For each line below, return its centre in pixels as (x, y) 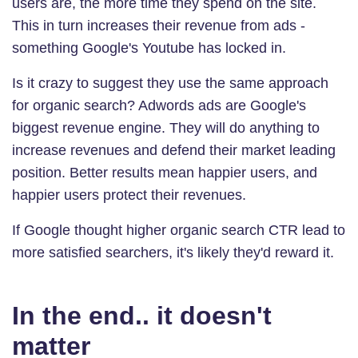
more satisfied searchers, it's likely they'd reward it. (173, 252)
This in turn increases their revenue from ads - (159, 25)
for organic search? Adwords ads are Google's (159, 105)
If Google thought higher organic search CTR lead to (179, 230)
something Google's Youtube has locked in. (149, 48)
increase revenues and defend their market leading (174, 150)
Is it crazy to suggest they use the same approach (170, 83)
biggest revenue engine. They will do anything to (166, 127)
